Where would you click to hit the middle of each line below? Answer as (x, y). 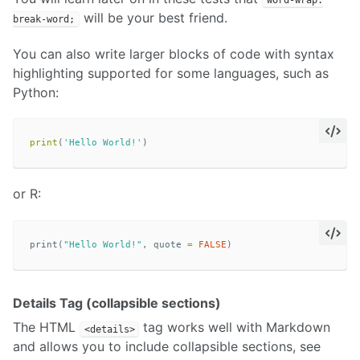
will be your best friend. (153, 17)
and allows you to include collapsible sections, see (167, 347)
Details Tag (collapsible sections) (117, 303)
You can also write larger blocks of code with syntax (174, 53)
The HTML (46, 327)
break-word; (44, 19)
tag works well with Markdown (235, 327)
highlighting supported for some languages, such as (171, 73)
